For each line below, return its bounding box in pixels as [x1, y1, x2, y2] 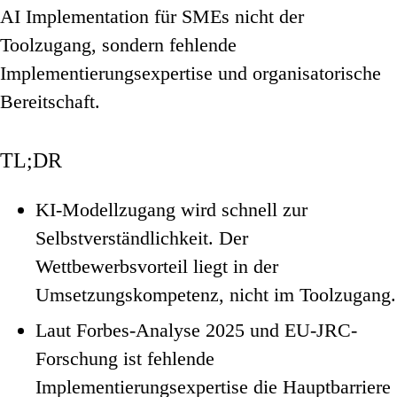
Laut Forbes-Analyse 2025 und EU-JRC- [35, 319, 357, 342]
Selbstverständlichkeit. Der [35, 227, 248, 250]
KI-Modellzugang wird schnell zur [35, 198, 307, 222]
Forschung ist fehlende [35, 347, 214, 370]
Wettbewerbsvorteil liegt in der [35, 255, 278, 278]
